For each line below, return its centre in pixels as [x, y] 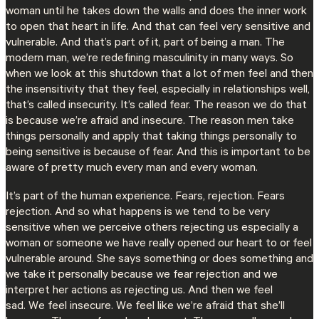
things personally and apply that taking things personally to [151, 138]
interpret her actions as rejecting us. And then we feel [139, 292]
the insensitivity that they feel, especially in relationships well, [158, 91]
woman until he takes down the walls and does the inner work [156, 12]
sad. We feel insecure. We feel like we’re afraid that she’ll [145, 307]
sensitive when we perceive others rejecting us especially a [152, 229]
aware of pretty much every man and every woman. [133, 169]
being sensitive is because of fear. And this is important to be [158, 153]
